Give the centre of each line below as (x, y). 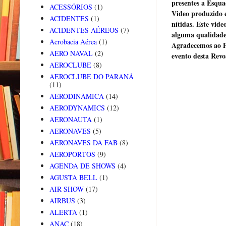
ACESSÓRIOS (71, 7)
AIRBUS (62, 201)
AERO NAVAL (71, 53)
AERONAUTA (70, 120)
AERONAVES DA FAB (83, 143)
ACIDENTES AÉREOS (84, 30)
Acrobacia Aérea (73, 42)
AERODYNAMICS (77, 108)
